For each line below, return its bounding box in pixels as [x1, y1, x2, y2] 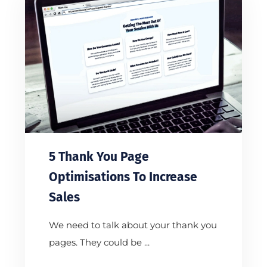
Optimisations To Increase [49, 169, 197, 185]
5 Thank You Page [49, 148, 149, 164]
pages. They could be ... [49, 236, 150, 248]
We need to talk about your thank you [49, 219, 217, 231]
